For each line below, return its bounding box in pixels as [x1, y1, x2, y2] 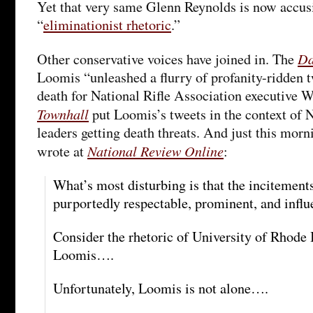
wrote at [37, 141, 87, 161]
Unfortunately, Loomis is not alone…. [53, 278, 268, 298]
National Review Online [87, 140, 224, 160]
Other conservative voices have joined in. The [37, 49, 298, 68]
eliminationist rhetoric [43, 15, 171, 34]
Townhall [37, 103, 89, 123]
